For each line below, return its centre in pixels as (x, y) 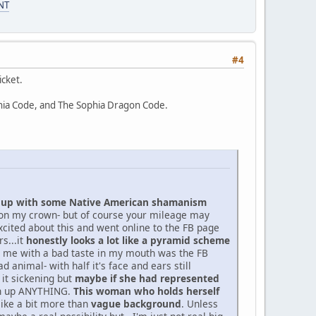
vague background (136, 303)
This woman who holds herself (146, 291)
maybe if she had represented (147, 278)
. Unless (200, 303)
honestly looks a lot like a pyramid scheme (128, 240)
